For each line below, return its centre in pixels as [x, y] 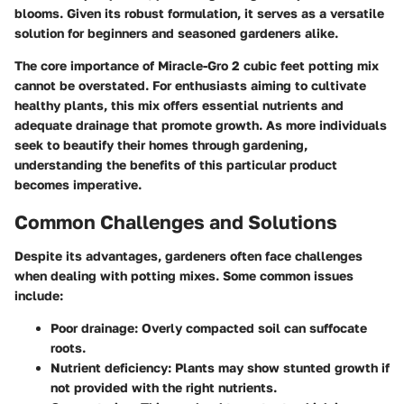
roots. [68, 348]
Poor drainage [92, 328]
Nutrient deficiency [109, 367]
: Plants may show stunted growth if [279, 367]
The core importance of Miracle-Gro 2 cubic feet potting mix [197, 65]
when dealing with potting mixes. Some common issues [184, 275]
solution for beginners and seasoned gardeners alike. [176, 32]
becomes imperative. [78, 184]
